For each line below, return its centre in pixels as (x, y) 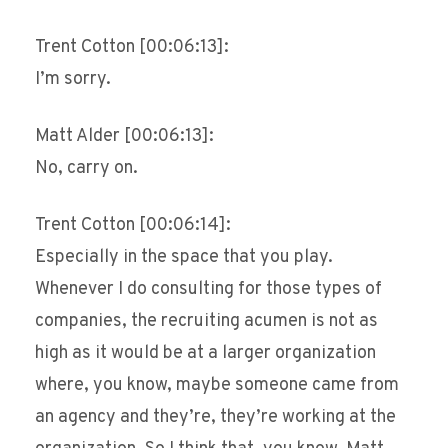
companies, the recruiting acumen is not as (206, 322)
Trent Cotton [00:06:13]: (132, 48)
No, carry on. (86, 169)
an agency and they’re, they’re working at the (215, 418)
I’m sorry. (73, 80)
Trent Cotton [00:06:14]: (133, 226)
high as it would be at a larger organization (205, 354)
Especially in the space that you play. (184, 258)
